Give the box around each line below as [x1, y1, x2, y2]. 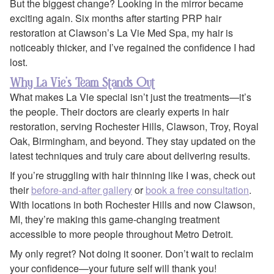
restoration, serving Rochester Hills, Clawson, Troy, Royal [10, 119, 259, 133]
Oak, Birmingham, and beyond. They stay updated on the [10, 133, 256, 148]
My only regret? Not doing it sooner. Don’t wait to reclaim [10, 246, 253, 261]
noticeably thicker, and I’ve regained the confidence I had [10, 40, 255, 55]
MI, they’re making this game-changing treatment [10, 212, 220, 227]
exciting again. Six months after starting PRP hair [10, 11, 221, 26]
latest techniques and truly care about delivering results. [10, 148, 250, 163]
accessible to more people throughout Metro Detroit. [10, 227, 233, 242]
